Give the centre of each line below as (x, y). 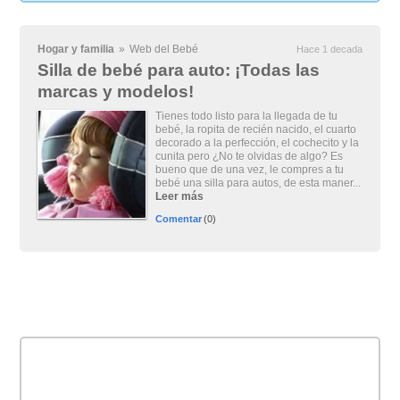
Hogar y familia (76, 49)
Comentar (179, 219)
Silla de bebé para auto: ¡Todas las (179, 70)
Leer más (180, 196)
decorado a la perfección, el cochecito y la (258, 143)
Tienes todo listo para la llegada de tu (247, 116)
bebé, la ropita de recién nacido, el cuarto (256, 129)
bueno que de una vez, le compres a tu (250, 170)
